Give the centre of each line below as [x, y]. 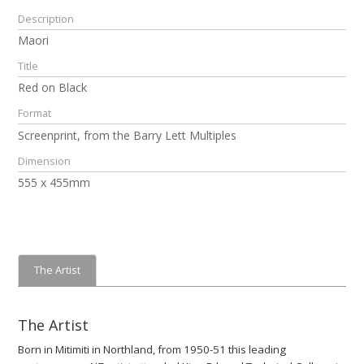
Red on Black [53, 88]
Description [46, 19]
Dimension [45, 161]
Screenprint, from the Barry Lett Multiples [128, 135]
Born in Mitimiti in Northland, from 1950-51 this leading [152, 350]
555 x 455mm [54, 182]
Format [35, 114]
